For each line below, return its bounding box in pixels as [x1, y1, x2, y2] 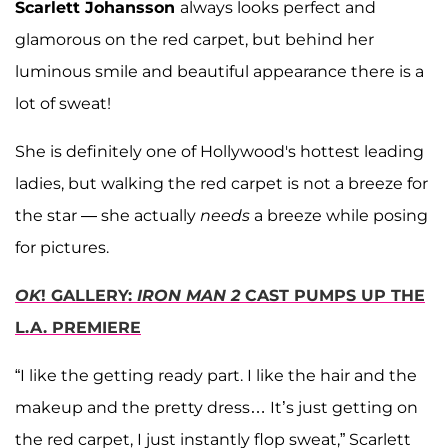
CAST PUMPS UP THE [240, 285, 425, 305]
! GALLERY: [41, 285, 137, 305]
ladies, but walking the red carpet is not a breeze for [15, 173, 428, 193]
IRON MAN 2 [137, 285, 240, 305]
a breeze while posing [250, 205, 428, 225]
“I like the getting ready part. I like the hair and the [15, 365, 417, 385]
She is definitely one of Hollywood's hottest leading [15, 141, 424, 161]
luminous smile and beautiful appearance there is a [15, 61, 424, 81]
